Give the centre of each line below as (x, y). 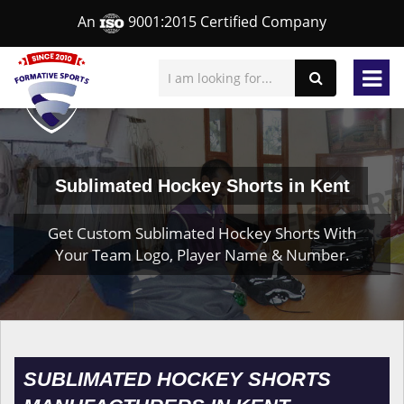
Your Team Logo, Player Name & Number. (202, 255)
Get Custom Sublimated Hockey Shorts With (202, 233)
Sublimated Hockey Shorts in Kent (202, 186)
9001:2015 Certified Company (225, 22)
